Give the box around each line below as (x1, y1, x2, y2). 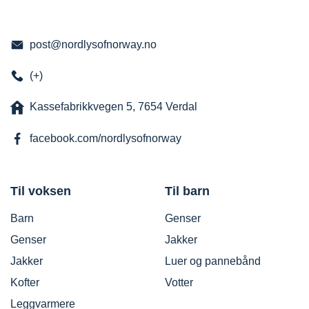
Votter (165, 276, 193, 288)
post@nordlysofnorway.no (30, 38, 157, 50)
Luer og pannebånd (165, 255, 261, 267)
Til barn (165, 183, 210, 198)
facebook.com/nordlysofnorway (30, 132, 181, 144)
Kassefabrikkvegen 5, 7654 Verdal (30, 101, 197, 113)
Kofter (10, 276, 39, 288)
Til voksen (10, 183, 71, 198)
